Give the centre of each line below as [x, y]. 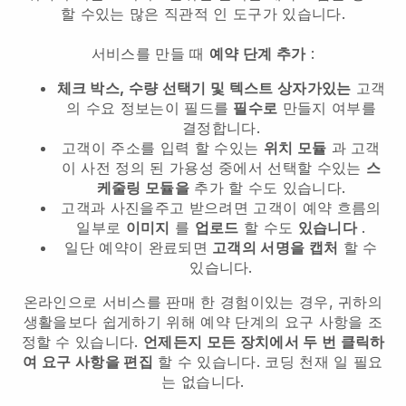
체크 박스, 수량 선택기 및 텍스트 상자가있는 [204, 87]
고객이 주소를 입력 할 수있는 [163, 147]
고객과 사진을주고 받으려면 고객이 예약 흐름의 [221, 207]
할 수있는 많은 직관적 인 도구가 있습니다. [203, 13]
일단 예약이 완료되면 [139, 247]
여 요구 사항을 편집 [88, 361]
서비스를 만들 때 [150, 53]
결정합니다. [221, 127]
